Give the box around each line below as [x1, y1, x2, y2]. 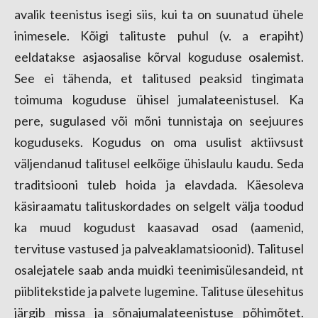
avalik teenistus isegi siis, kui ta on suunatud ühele [14, 6, 304, 22]
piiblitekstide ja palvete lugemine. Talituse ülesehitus [14, 283, 304, 299]
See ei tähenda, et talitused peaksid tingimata [14, 70, 304, 86]
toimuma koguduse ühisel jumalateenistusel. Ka [14, 92, 304, 107]
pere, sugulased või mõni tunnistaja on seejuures [14, 113, 304, 128]
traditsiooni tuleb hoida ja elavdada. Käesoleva [14, 177, 304, 192]
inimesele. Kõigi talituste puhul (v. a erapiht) [14, 28, 304, 43]
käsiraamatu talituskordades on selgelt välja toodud [14, 198, 304, 214]
